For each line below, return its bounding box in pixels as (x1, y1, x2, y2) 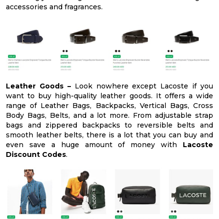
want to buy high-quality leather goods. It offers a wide (6, 91, 213, 100)
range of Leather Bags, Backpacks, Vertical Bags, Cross (6, 101, 213, 110)
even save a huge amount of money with (6, 140, 183, 149)
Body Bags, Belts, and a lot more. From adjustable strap (6, 110, 213, 120)
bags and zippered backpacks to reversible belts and (6, 120, 213, 130)
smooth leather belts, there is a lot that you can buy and (6, 130, 213, 139)
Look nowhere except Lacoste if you (74, 81, 213, 90)
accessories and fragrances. (6, 2, 103, 12)
